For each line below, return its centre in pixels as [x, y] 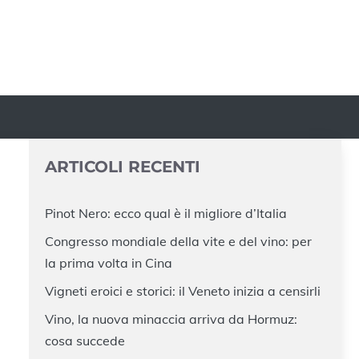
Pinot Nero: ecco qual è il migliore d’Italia [166, 214]
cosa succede [85, 341]
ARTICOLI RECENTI [123, 167]
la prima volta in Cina [109, 263]
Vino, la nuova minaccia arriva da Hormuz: [171, 319]
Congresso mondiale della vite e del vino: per [178, 242]
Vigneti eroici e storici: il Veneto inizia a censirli [183, 291]
